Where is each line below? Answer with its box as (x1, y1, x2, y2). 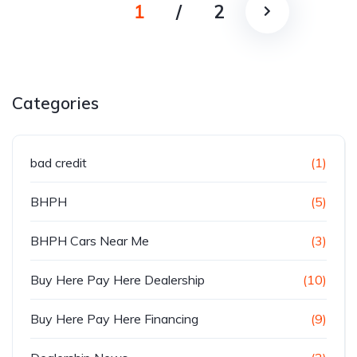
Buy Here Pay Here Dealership (30, 272, 205, 288)
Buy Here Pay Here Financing (30, 311, 198, 327)
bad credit (30, 155, 87, 171)
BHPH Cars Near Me (30, 233, 149, 249)
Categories (12, 92, 99, 113)
